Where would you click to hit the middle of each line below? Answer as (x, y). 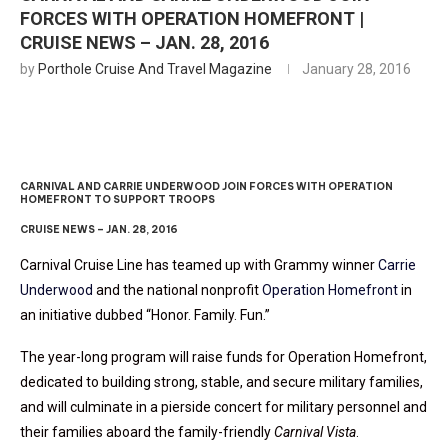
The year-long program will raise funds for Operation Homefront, (223, 357)
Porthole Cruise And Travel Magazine (155, 69)
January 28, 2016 (356, 69)
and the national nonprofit (177, 290)
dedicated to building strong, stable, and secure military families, (221, 382)
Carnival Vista (315, 432)
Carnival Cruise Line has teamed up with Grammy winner (199, 265)
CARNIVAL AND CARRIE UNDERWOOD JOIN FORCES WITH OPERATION (206, 187)
